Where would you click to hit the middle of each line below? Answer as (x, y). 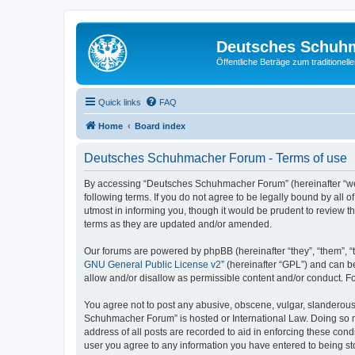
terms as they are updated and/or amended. (178, 224)
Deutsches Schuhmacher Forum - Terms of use (216, 158)
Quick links (120, 102)
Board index (160, 126)
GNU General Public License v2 (153, 264)
